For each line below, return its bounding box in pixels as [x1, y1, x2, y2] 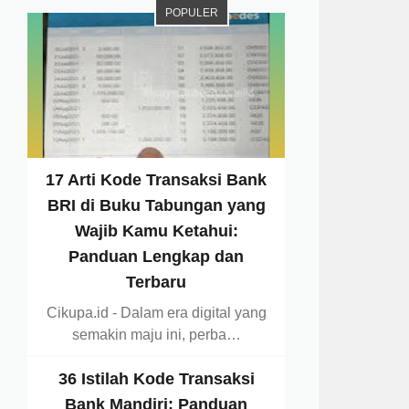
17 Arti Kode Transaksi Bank [46, 170, 267, 189]
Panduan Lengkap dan [68, 246, 245, 266]
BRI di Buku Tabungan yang [47, 195, 266, 215]
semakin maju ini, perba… [71, 326, 241, 342]
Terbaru [126, 272, 187, 291]
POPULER [165, 6, 219, 20]
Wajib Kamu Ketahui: [74, 221, 238, 240]
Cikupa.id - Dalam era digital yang [46, 304, 267, 320]
